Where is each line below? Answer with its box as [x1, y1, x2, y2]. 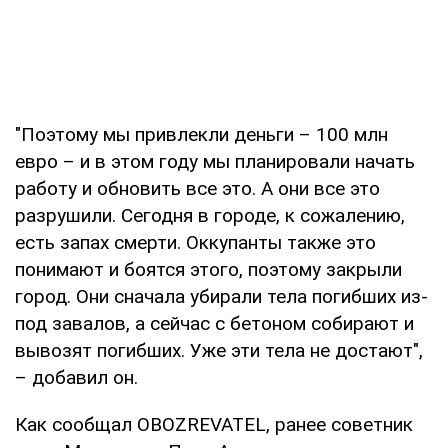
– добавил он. [15, 365, 138, 389]
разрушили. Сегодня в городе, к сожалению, [15, 203, 405, 227]
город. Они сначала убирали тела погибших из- [15, 284, 428, 308]
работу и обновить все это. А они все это [15, 176, 380, 200]
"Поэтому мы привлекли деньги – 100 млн [15, 122, 388, 146]
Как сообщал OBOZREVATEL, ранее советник [15, 412, 413, 436]
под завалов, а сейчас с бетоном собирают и [15, 311, 414, 335]
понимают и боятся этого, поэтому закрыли [15, 257, 402, 281]
